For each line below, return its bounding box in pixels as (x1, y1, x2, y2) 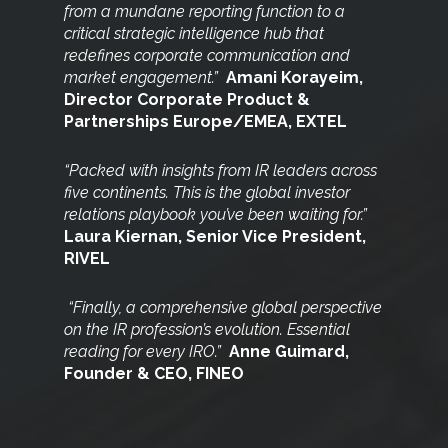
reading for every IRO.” (64, 342, 230, 362)
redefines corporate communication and (64, 46, 351, 66)
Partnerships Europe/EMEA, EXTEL (64, 112, 348, 132)
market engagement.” (64, 68, 227, 88)
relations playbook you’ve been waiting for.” (64, 205, 372, 225)
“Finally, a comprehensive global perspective (68, 298, 383, 318)
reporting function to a (189, 2, 346, 22)
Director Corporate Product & (64, 90, 311, 110)
